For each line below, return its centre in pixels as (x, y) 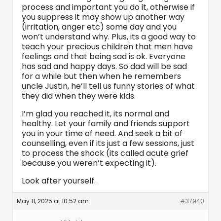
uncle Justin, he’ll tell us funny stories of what (108, 86)
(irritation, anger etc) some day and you (99, 27)
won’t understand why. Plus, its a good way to (109, 37)
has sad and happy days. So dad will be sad (104, 66)
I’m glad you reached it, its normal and (95, 114)
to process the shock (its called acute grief (105, 153)
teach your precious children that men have (107, 47)
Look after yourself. (59, 181)
